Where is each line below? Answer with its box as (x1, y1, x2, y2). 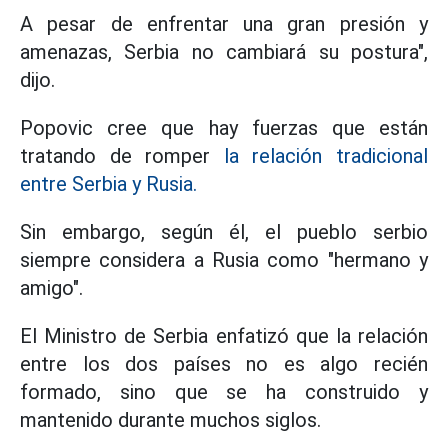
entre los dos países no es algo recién (20, 352, 428, 376)
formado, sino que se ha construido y (20, 380, 428, 404)
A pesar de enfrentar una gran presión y (20, 12, 428, 36)
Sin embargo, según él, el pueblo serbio (20, 220, 428, 244)
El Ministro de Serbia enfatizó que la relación (20, 324, 428, 348)
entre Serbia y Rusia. (20, 172, 197, 196)
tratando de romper (20, 144, 224, 168)
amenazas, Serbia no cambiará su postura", (20, 40, 428, 64)
